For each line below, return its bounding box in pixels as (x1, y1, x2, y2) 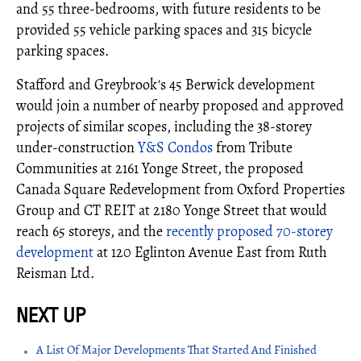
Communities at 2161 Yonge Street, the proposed (16, 159, 304, 179)
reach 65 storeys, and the (16, 222, 166, 242)
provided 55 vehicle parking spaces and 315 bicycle (16, 20, 312, 40)
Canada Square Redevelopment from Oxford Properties (16, 180, 345, 200)
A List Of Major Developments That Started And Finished (36, 342, 317, 359)
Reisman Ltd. (16, 263, 94, 284)
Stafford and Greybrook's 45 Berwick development (16, 75, 315, 95)
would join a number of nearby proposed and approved (16, 96, 344, 116)
